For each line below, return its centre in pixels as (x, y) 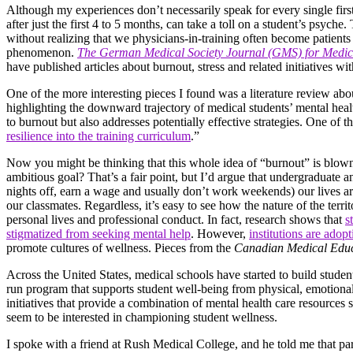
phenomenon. (42, 52)
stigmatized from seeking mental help (98, 233)
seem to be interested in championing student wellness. (142, 317)
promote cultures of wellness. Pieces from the (120, 247)
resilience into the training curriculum (98, 136)
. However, (220, 233)
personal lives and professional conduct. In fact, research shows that (176, 219)
